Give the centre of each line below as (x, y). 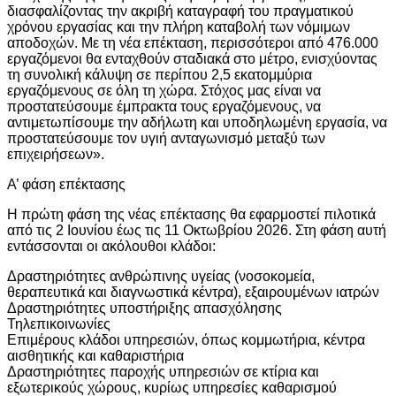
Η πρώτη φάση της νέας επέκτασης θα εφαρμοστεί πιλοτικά (191, 214)
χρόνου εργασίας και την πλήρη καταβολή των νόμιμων (179, 27)
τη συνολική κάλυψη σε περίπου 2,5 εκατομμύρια (160, 74)
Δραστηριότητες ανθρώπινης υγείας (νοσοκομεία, (161, 276)
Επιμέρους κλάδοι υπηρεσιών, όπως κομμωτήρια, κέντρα (186, 339)
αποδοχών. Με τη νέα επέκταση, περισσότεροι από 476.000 (193, 42)
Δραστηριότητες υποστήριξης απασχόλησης (145, 308)
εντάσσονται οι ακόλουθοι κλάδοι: (111, 246)
